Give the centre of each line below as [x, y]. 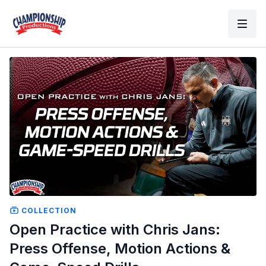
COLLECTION [48, 210]
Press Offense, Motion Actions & [120, 248]
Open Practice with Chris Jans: [115, 229]
